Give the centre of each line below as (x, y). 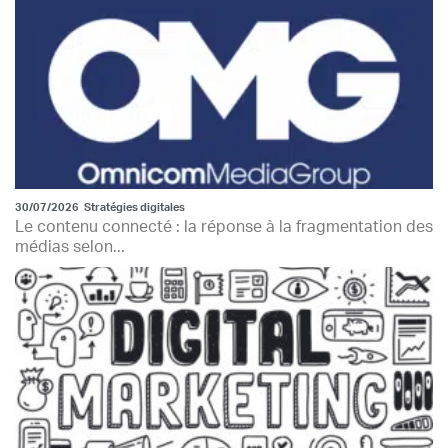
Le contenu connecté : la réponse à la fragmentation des (224, 226)
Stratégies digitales (134, 207)
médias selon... (70, 246)
